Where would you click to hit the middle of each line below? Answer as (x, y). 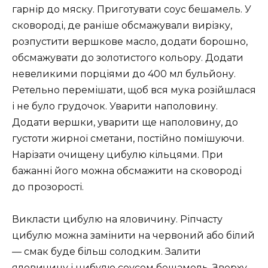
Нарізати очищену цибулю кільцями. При (118, 154)
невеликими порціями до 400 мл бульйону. (124, 74)
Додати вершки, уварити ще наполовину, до (125, 122)
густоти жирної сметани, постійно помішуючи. (128, 138)
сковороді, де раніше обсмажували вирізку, (122, 25)
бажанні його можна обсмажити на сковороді (127, 170)
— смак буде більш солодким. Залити (106, 251)
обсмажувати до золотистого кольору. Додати (128, 57)
